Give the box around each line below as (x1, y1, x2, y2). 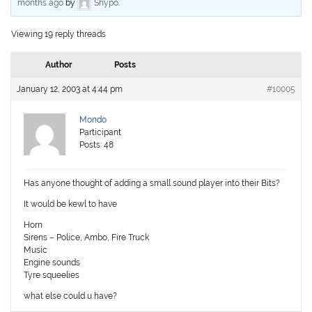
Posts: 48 (79, 140, 114, 150)
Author (45, 60, 72, 70)
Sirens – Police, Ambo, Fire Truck (24, 233, 150, 243)
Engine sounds (24, 258, 81, 268)
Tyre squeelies (24, 270, 80, 281)
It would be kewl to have (24, 199, 118, 210)
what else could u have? (24, 291, 118, 302)
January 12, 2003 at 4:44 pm (17, 84, 123, 95)
